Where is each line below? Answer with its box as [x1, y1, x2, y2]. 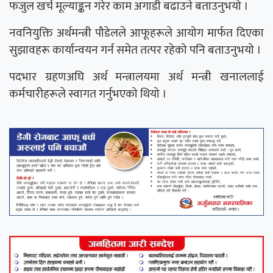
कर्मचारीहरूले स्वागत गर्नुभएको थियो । [9, 84, 167, 104]
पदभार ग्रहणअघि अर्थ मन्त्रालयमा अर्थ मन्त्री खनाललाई [9, 67, 264, 87]
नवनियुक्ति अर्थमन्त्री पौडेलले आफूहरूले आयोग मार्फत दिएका [9, 23, 264, 43]
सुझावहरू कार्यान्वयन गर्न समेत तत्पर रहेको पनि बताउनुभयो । [9, 40, 261, 60]
